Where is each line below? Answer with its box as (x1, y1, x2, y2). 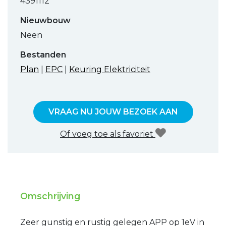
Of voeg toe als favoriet (60, 129, 155, 139)
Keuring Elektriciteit (69, 64, 150, 74)
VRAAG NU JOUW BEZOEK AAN (48, 106, 178, 117)
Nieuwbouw (20, 15, 71, 25)
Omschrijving (20, 190, 80, 201)
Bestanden (20, 49, 66, 60)
